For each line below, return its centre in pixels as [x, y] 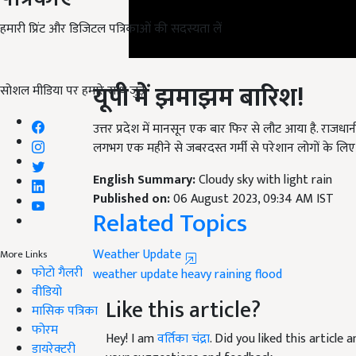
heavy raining [217, 256]
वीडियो [47, 292]
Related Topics [170, 205]
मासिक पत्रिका [65, 311]
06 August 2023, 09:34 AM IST [253, 180]
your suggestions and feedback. [190, 339]
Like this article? [183, 292]
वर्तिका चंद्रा [184, 320]
